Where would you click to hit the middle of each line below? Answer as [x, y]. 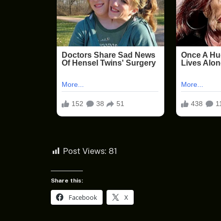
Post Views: [85, 151]
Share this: [67, 180]
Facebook [83, 197]
